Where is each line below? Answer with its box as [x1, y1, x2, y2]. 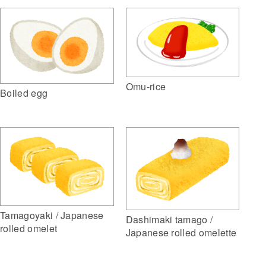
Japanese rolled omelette [125, 225, 237, 239]
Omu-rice [125, 80, 166, 94]
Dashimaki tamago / [125, 212, 213, 226]
